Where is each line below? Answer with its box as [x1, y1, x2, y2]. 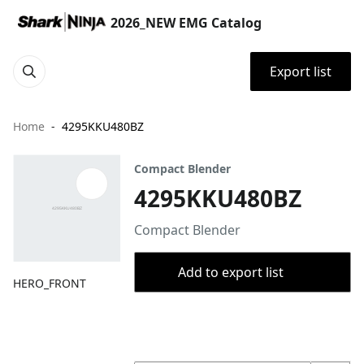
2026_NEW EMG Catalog [110, 14, 262, 32]
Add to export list [177, 263, 284, 281]
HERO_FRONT [13, 275, 86, 292]
